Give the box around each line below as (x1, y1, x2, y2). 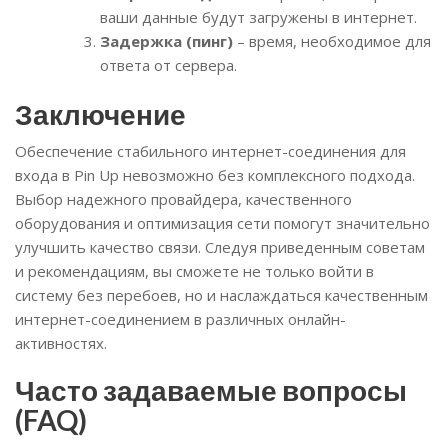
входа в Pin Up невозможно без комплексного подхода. (15, 165, 415, 186)
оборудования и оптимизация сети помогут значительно (15, 213, 430, 234)
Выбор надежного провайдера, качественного (15, 189, 352, 210)
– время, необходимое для (233, 30, 431, 51)
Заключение (15, 97, 186, 132)
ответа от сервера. (100, 54, 237, 75)
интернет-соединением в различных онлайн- (15, 309, 346, 330)
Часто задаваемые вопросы (15, 373, 407, 408)
